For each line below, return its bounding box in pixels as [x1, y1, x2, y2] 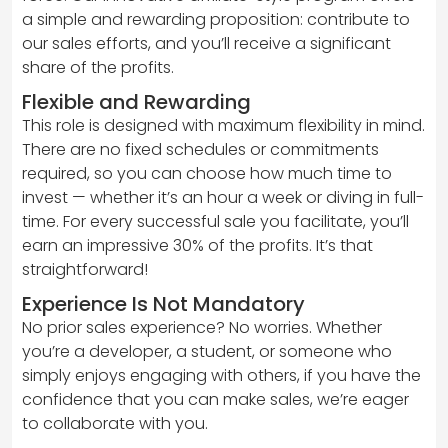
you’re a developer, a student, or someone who [22, 339, 392, 363]
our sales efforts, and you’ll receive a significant [22, 31, 391, 55]
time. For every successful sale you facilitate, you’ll [22, 209, 409, 233]
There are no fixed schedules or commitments [22, 137, 379, 161]
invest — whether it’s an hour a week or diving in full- [22, 185, 424, 209]
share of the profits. [22, 55, 174, 79]
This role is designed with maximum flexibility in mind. [22, 113, 425, 137]
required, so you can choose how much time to [22, 161, 392, 185]
